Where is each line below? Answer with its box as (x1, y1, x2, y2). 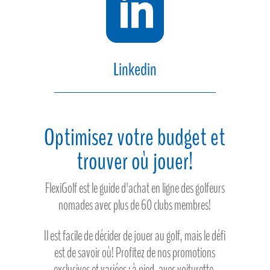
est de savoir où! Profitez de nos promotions (54, 243, 216, 262)
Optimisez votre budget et (44, 121, 226, 154)
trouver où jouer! (77, 145, 193, 178)
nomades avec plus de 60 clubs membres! (58, 195, 212, 215)
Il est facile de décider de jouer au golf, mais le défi (44, 226, 226, 245)
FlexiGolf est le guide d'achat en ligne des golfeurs (45, 178, 225, 198)
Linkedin (113, 57, 157, 82)
